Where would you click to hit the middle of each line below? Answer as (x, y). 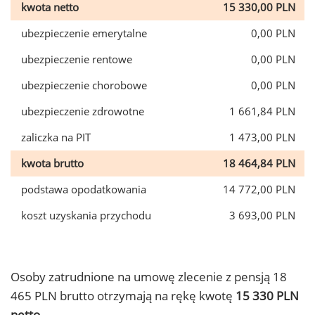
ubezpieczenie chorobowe (84, 85)
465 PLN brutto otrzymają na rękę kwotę (123, 296)
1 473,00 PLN (262, 137)
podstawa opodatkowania (84, 189)
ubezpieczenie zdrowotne (83, 111)
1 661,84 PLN (262, 111)
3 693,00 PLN (262, 215)
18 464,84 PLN (259, 163)
